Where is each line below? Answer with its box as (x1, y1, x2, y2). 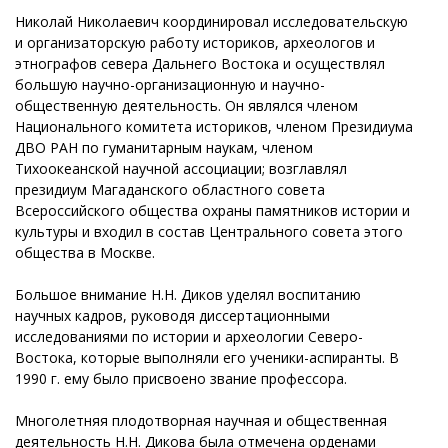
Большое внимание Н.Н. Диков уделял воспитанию (15, 284, 361, 304)
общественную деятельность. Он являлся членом (15, 95, 358, 115)
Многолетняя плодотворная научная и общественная (15, 410, 387, 430)
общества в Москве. (15, 242, 155, 262)
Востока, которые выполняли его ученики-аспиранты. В (15, 347, 399, 367)
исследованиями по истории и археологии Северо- (15, 326, 363, 346)
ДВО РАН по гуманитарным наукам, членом (15, 137, 313, 157)
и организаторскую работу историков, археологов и (15, 32, 375, 52)
